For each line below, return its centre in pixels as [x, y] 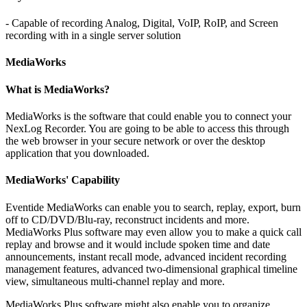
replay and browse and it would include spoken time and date [138, 244]
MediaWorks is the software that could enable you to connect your [148, 116]
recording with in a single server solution [93, 36]
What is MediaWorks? [58, 89]
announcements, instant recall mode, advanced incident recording [146, 256]
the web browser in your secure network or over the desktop [135, 141]
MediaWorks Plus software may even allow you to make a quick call [153, 232]
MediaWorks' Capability [63, 180]
